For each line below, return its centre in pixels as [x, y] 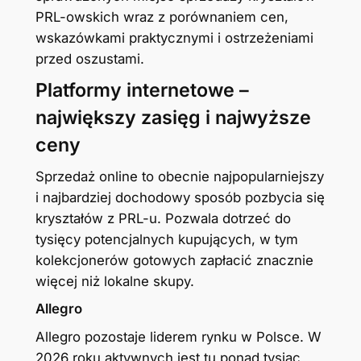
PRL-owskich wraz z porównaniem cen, [162, 17]
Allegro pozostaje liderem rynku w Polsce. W [178, 337]
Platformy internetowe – [142, 91]
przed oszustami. [89, 59]
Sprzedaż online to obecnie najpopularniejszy [179, 177]
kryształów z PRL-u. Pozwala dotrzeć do [163, 219]
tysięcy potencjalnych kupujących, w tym [166, 240]
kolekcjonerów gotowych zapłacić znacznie [174, 261]
